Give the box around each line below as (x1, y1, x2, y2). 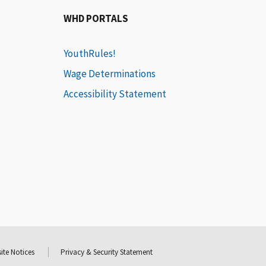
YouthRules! (64, 47, 116, 61)
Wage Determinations (64, 67, 156, 81)
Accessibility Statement (64, 87, 167, 101)
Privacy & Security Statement (60, 247, 153, 258)
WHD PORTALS (64, 12, 129, 26)
